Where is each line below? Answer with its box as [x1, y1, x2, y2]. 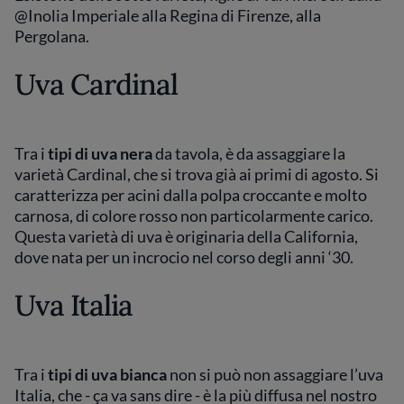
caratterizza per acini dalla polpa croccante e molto [14, 185, 367, 205]
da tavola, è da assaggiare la [152, 143, 345, 163]
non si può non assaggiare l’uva [167, 364, 383, 384]
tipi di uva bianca [48, 364, 167, 384]
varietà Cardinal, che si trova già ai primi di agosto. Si [14, 164, 379, 184]
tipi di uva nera [48, 143, 152, 163]
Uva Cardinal [14, 66, 185, 103]
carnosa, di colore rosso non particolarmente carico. [14, 206, 373, 225]
